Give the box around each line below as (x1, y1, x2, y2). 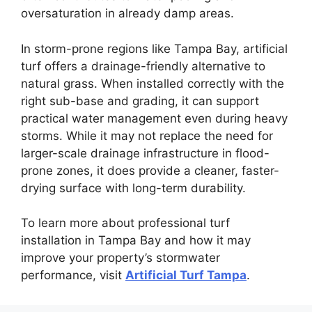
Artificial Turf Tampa (125, 268, 247, 282)
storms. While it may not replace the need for (21, 128, 273, 143)
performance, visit (21, 268, 125, 282)
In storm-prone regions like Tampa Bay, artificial (21, 41, 288, 56)
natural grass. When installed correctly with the (21, 76, 284, 91)
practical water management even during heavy (21, 111, 288, 125)
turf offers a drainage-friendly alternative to (21, 58, 265, 73)
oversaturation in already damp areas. (21, 6, 234, 20)
